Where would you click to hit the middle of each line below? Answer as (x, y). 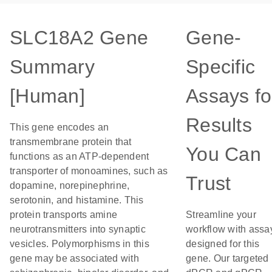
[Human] (47, 96)
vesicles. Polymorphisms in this (80, 244)
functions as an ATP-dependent (80, 156)
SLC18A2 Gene (79, 38)
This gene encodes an (59, 127)
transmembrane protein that (71, 142)
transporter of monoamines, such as (89, 171)
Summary (52, 67)
